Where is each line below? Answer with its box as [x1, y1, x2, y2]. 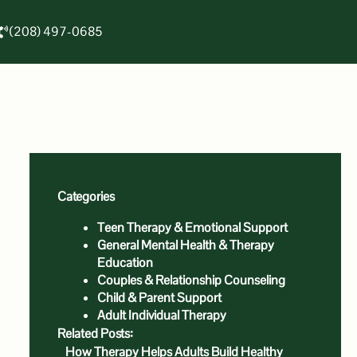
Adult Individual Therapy [96, 307, 226, 324]
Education [96, 254, 153, 271]
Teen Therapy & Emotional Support [96, 219, 288, 236]
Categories [57, 188, 115, 205]
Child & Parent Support [96, 289, 222, 306]
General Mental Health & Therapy [96, 237, 274, 253]
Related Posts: [57, 325, 134, 342]
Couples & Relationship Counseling [96, 272, 285, 288]
